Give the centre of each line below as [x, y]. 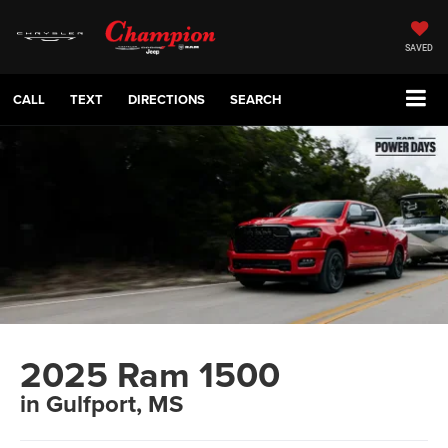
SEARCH [256, 100]
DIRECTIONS [166, 100]
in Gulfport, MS [102, 404]
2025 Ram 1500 [150, 374]
